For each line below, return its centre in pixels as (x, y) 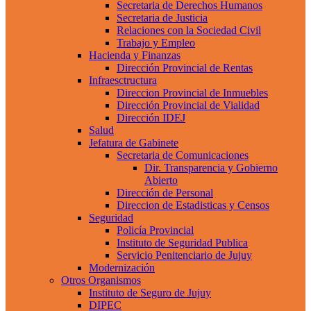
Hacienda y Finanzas (135, 55)
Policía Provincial (155, 230)
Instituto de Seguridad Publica (182, 243)
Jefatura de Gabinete (134, 143)
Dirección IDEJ (151, 118)
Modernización (122, 268)
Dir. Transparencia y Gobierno (211, 168)
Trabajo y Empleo (156, 43)
